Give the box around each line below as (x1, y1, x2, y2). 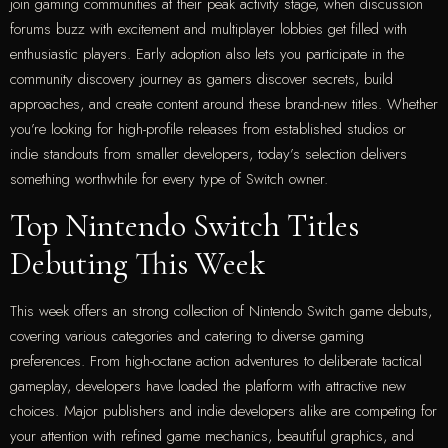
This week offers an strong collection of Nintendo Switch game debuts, (10, 299, 432, 322)
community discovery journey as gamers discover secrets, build (10, 68, 393, 91)
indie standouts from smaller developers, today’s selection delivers (10, 143, 407, 166)
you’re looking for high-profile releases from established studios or (10, 118, 406, 141)
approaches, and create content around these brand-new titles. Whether (10, 93, 438, 116)
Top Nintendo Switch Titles (10, 205, 359, 245)
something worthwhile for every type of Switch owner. (10, 168, 328, 191)
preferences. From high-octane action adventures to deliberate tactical (10, 349, 422, 372)
